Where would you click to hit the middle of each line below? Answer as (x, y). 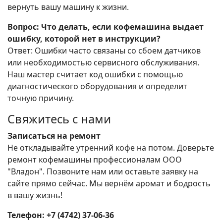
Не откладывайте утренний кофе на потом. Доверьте (111, 148)
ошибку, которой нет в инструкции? (84, 39)
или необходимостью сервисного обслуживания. (103, 63)
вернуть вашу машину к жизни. (68, 7)
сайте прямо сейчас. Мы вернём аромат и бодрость (109, 184)
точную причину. (41, 98)
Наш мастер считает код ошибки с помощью (95, 75)
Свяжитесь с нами (59, 119)
